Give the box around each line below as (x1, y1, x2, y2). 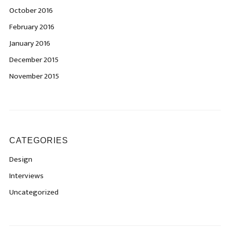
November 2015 (9, 70, 59, 83)
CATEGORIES (9, 136, 68, 145)
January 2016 (9, 37, 50, 50)
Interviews (9, 169, 44, 182)
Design (9, 152, 32, 166)
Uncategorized (9, 185, 59, 199)
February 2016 (9, 21, 54, 33)
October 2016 (9, 4, 53, 17)
